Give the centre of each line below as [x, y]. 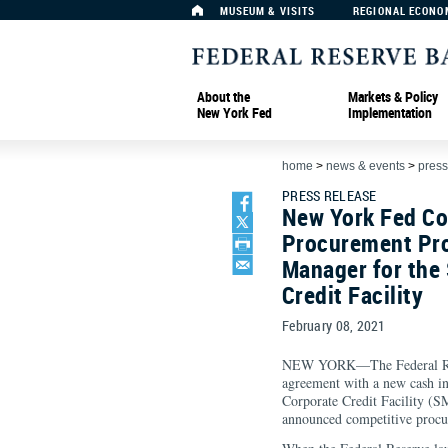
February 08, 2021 [334, 325]
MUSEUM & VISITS [267, 10]
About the [223, 96]
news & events [365, 166]
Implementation [390, 112]
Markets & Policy [393, 96]
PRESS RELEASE [329, 195]
